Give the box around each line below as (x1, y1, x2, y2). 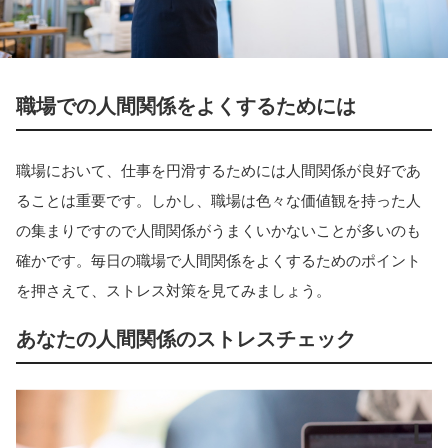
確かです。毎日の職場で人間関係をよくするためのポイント (16, 251, 421, 269)
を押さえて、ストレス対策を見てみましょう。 (16, 281, 331, 299)
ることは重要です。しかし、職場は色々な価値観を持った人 (16, 191, 421, 209)
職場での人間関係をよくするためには (16, 94, 356, 117)
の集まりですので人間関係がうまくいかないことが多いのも (16, 221, 421, 239)
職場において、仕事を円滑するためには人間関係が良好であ (16, 161, 421, 179)
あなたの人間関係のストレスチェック (16, 327, 376, 350)
